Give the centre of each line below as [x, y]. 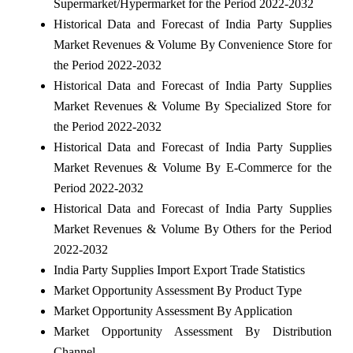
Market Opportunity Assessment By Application [173, 310]
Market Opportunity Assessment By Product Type [177, 290]
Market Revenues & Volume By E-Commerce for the [192, 167]
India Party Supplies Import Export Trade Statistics [179, 269]
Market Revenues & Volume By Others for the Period [192, 229]
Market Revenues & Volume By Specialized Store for [192, 106]
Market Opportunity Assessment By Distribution [192, 331]
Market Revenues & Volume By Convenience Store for [192, 44]
